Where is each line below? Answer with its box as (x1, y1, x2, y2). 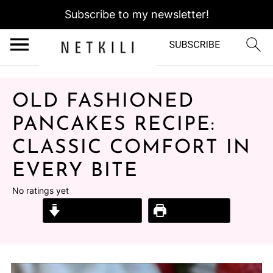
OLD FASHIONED (12, 92, 194, 112)
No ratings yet (12, 185, 69, 196)
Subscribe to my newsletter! (64, 8, 209, 21)
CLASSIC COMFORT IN (12, 138, 251, 158)
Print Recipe (166, 204, 225, 216)
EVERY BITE (12, 161, 138, 181)
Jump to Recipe (61, 204, 136, 216)
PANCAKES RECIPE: (12, 115, 216, 135)
